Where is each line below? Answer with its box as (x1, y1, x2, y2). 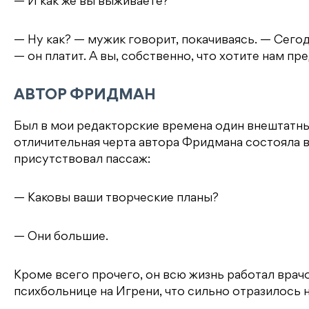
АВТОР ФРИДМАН (14, 88, 156, 103)
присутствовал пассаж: (14, 154, 150, 166)
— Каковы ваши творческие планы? (14, 192, 219, 204)
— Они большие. (14, 231, 108, 243)
